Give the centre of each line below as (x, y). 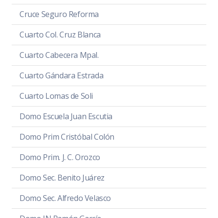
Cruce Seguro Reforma (59, 14)
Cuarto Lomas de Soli (56, 96)
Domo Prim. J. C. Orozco (60, 157)
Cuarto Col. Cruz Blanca (60, 35)
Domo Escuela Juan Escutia (66, 117)
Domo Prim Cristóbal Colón (67, 137)
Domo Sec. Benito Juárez (62, 178)
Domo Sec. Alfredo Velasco (65, 198)
